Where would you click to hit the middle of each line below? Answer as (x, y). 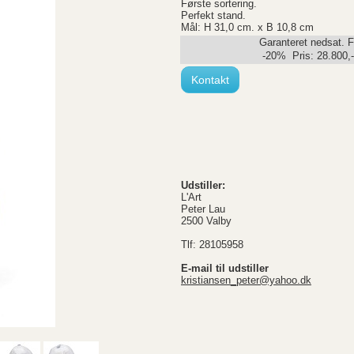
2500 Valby (206, 221)
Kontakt (210, 80)
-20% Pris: (288, 56)
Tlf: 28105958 (212, 245)
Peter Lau (203, 209)
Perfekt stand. (213, 15)
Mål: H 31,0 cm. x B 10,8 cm (247, 27)
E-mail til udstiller (225, 268)
